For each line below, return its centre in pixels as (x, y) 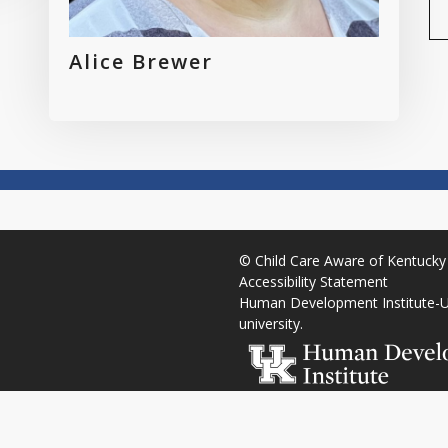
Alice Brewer (141, 62)
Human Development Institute (337, 303)
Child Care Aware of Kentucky (350, 261)
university (269, 324)
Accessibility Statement (313, 282)
